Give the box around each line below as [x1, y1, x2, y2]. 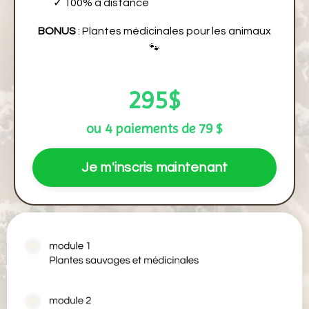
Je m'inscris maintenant [81, 161, 228, 175]
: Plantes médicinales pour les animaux [76, 26, 271, 37]
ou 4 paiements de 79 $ [86, 121, 223, 137]
